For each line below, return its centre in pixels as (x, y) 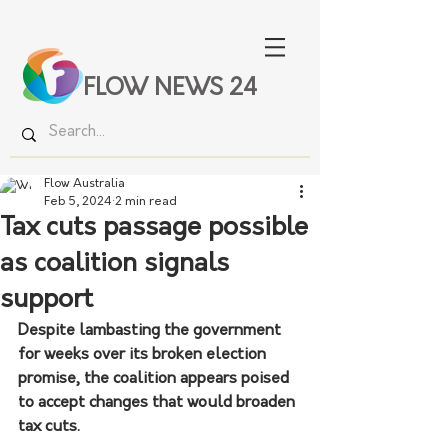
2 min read (146, 202)
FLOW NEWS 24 (170, 89)
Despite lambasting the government (151, 331)
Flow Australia (84, 184)
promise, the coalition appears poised (155, 379)
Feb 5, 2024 (78, 202)
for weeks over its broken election (144, 355)
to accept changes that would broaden (158, 403)
